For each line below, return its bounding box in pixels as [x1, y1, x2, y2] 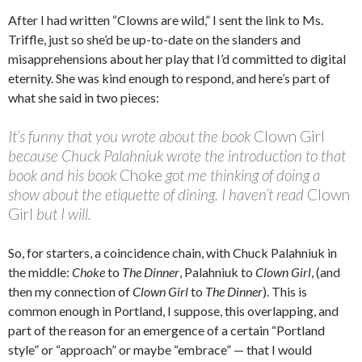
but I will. [33, 204, 91, 223]
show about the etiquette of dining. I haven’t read [8, 184, 307, 204]
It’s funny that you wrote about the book [8, 126, 254, 145]
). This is [263, 283, 307, 299]
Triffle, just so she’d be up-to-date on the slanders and [8, 31, 301, 47]
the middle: [8, 263, 72, 280]
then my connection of [8, 283, 133, 299]
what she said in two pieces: [8, 89, 159, 105]
